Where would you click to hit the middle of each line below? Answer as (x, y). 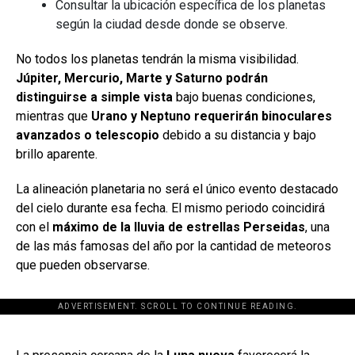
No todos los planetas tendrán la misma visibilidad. (157, 59)
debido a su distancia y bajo (238, 135)
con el (34, 227)
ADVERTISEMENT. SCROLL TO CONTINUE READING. (177, 306)
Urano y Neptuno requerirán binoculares (212, 116)
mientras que (53, 116)
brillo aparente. (57, 154)
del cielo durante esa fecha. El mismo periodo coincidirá (170, 208)
